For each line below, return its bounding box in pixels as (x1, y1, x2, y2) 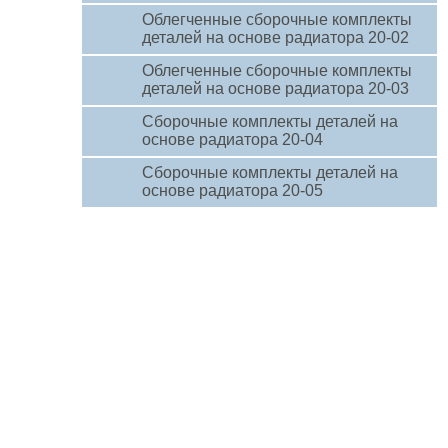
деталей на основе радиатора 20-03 (142, 80, 409, 97)
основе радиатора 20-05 (142, 182, 323, 199)
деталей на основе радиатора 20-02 (142, 29, 409, 46)
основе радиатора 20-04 (142, 131, 323, 148)
